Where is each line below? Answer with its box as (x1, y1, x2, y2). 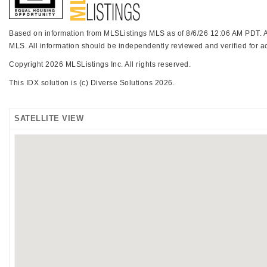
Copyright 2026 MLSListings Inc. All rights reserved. (9, 60, 191, 69)
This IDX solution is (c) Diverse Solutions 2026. (9, 79, 175, 87)
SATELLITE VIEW (14, 114, 83, 123)
